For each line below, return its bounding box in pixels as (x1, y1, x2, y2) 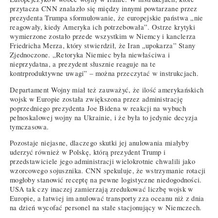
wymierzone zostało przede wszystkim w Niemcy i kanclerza (10, 32, 196, 41)
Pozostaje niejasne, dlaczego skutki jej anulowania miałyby (10, 138, 189, 148)
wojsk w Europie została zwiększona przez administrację (10, 94, 183, 104)
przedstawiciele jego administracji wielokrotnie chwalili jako (10, 157, 195, 166)
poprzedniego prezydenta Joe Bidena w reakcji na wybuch (10, 103, 186, 113)
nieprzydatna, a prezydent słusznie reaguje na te (10, 59, 156, 69)
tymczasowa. (10, 122, 49, 131)
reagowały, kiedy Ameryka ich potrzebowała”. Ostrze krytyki (10, 22, 196, 32)
